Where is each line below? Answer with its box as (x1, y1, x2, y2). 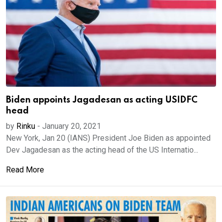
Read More (6, 165, 44, 174)
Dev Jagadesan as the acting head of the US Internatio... (6, 145, 198, 155)
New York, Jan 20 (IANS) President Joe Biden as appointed (6, 133, 211, 143)
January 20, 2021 (42, 121, 101, 131)
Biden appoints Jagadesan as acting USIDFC (6, 96, 197, 105)
